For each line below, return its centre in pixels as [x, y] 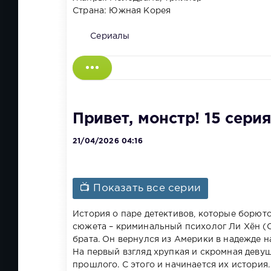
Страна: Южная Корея [122, 11]
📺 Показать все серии [141, 188]
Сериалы [110, 37]
